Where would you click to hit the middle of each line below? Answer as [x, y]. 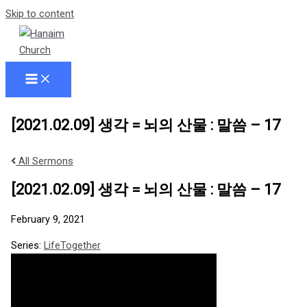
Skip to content [40, 14]
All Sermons [44, 161]
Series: [27, 246]
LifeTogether [72, 246]
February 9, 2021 [48, 219]
